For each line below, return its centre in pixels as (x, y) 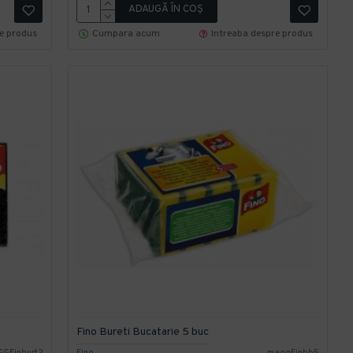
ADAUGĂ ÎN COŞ (165, 10)
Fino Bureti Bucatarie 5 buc (142, 332)
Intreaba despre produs (262, 33)
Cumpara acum (126, 33)
